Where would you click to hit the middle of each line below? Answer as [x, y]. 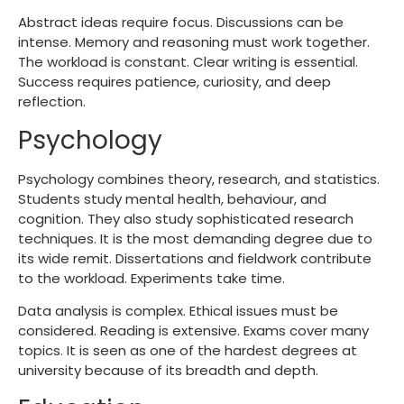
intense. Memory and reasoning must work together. [194, 42]
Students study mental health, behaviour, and [172, 198]
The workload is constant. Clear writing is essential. [188, 62]
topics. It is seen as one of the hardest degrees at [188, 351]
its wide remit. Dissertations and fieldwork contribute [195, 258]
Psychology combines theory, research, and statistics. [199, 179]
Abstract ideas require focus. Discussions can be [181, 23]
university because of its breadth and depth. [168, 371]
